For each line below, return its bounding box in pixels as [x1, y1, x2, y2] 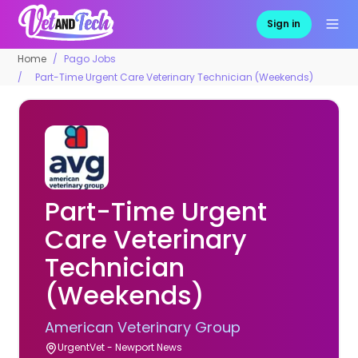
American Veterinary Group [45, 316, 241, 337]
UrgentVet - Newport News [58, 340, 183, 354]
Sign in [267, 17, 301, 31]
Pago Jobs [64, 51, 117, 66]
